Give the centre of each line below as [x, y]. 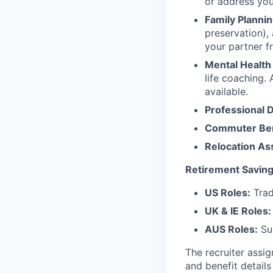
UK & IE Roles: [238, 211]
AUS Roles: [231, 229]
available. [226, 91]
